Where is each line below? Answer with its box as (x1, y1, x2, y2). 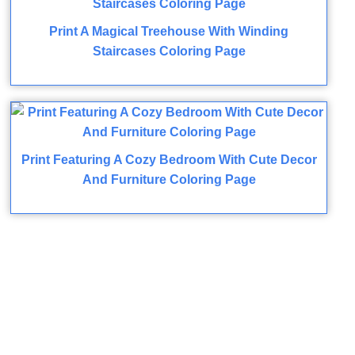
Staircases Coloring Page (92, 44, 246, 58)
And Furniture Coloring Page (82, 172, 256, 186)
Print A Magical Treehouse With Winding (49, 24, 289, 38)
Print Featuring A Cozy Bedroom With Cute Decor (21, 152, 317, 166)
